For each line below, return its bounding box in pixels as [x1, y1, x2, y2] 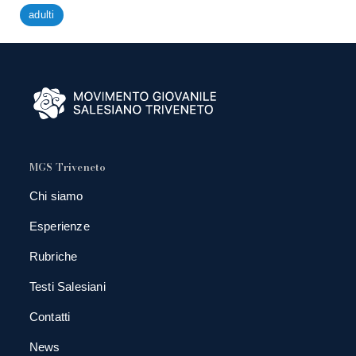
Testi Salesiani [29, 279, 106, 293]
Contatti [29, 309, 71, 323]
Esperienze [29, 219, 90, 233]
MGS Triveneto [29, 158, 106, 175]
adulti [29, 9, 55, 21]
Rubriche [29, 249, 78, 263]
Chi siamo [29, 188, 83, 203]
